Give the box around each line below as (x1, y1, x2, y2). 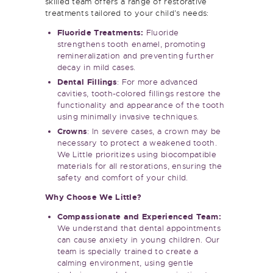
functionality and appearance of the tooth (57, 93, 224, 104)
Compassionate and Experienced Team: (57, 204, 222, 215)
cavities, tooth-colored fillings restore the (57, 81, 221, 92)
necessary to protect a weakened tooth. (57, 130, 217, 141)
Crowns (57, 119, 88, 130)
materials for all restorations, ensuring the (57, 154, 222, 165)
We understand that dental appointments (57, 216, 221, 227)
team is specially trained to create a (57, 239, 199, 250)
